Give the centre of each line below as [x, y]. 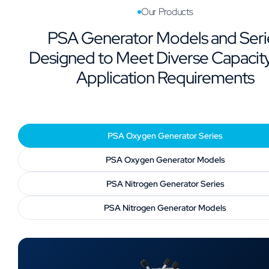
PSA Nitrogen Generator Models [165, 208]
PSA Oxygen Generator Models [165, 160]
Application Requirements [165, 78]
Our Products [167, 12]
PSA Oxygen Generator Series [165, 136]
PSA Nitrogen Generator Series [165, 184]
